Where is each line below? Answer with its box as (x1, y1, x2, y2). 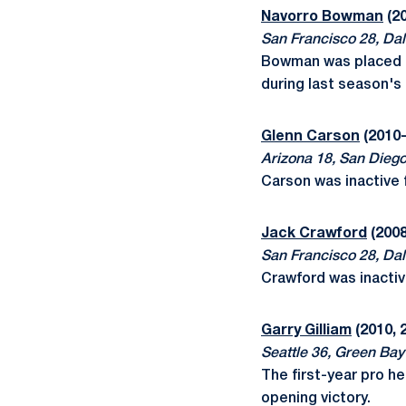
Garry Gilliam (261, 324, 352, 337)
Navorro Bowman (261, 11, 383, 24)
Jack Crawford (261, 227, 367, 240)
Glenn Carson (261, 130, 360, 143)
